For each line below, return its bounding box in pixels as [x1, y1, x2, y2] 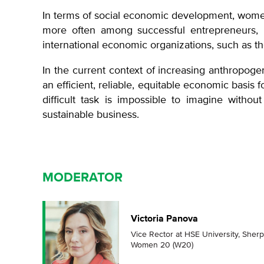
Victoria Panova [131, 213, 198, 225]
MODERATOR [42, 170, 123, 186]
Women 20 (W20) [131, 240, 193, 250]
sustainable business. [42, 108, 139, 121]
